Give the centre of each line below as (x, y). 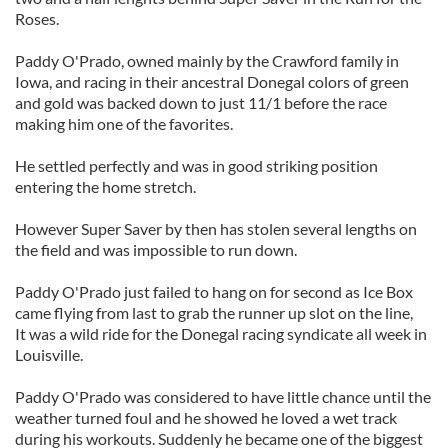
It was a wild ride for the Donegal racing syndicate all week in (221, 333)
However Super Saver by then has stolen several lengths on (216, 228)
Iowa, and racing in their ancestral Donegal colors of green (212, 81)
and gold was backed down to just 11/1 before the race (201, 102)
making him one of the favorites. (124, 123)
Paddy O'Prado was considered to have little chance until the (223, 396)
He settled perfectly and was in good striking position (196, 165)
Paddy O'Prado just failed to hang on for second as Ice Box (214, 291)
